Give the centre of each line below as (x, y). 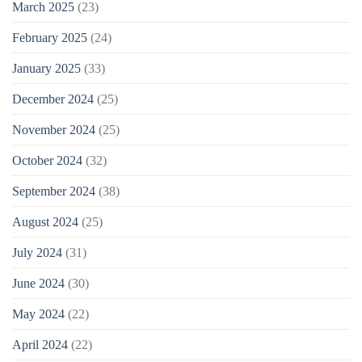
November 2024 (54, 129)
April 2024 (40, 344)
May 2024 (38, 314)
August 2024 (45, 221)
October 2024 (47, 160)
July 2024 (37, 252)
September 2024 (54, 191)
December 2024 (53, 99)
